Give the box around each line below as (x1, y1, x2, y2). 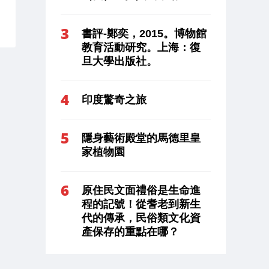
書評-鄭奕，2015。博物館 (82, 27, 207, 40)
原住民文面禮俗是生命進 (82, 184, 201, 196)
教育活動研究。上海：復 (82, 41, 201, 53)
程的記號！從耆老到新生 (82, 198, 201, 210)
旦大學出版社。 (82, 55, 157, 67)
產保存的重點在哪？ (82, 225, 179, 238)
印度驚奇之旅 (82, 93, 147, 106)
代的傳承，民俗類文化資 (82, 211, 201, 224)
